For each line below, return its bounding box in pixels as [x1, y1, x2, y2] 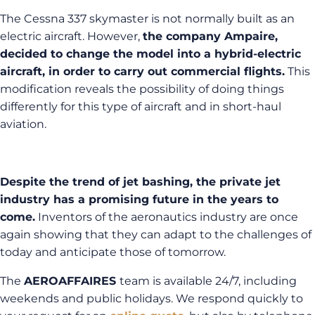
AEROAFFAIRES [24, 274, 120, 288]
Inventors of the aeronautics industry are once [35, 210, 298, 224]
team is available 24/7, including [120, 274, 297, 288]
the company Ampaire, [143, 30, 278, 43]
